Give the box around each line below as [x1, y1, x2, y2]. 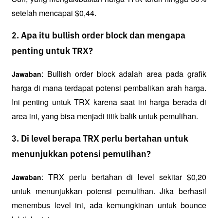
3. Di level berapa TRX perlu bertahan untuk [12, 135, 188, 144]
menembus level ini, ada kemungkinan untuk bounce [12, 200, 206, 211]
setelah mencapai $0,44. [12, 7, 96, 19]
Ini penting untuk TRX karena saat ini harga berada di [12, 96, 206, 108]
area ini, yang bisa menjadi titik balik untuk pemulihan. [12, 110, 198, 122]
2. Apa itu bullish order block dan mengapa [12, 32, 185, 41]
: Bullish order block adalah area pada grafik [41, 68, 206, 80]
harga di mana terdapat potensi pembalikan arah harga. [12, 82, 206, 94]
